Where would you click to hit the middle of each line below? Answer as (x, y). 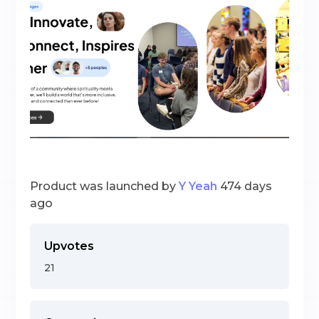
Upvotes (69, 246)
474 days (246, 186)
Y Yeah (198, 186)
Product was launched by (103, 186)
